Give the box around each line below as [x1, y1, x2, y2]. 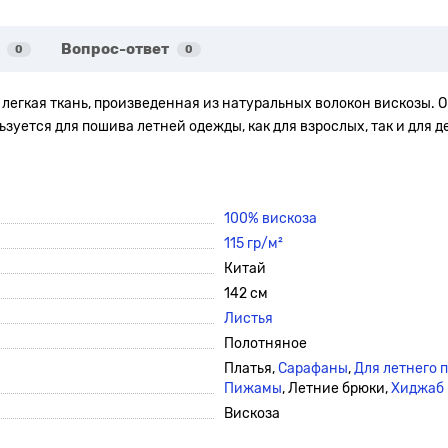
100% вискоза [224, 210, 317, 227]
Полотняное [224, 335, 307, 352]
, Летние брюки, [282, 380, 391, 397]
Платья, [224, 360, 278, 377]
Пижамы [224, 380, 282, 397]
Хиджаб [391, 380, 444, 397]
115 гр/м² [224, 235, 283, 252]
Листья [224, 310, 273, 327]
